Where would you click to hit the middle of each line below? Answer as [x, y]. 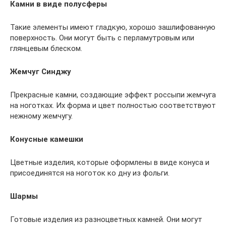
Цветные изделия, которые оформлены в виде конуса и [110, 162]
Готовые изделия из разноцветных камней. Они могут [106, 219]
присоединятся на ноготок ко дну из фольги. [90, 173]
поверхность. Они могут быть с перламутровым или [102, 38]
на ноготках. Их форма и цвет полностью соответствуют [113, 105]
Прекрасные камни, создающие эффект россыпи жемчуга [113, 95]
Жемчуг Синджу [41, 71]
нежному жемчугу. [41, 116]
